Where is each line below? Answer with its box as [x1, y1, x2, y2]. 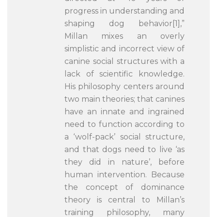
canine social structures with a [64, 57, 185, 66]
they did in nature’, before [64, 157, 185, 167]
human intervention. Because [64, 170, 185, 179]
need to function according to [64, 120, 185, 129]
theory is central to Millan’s [64, 195, 185, 204]
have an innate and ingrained [64, 107, 185, 116]
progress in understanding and [64, 6, 185, 15]
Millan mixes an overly [64, 31, 185, 41]
